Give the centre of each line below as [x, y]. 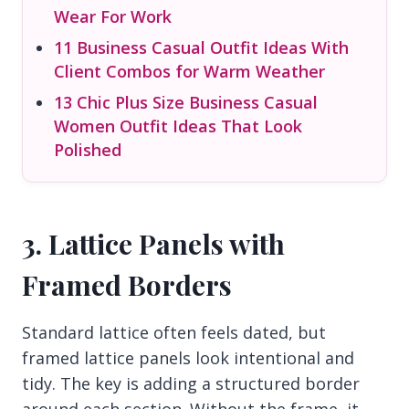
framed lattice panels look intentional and [188, 357]
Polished [88, 149]
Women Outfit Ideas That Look [178, 126]
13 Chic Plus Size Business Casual [186, 102]
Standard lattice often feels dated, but [174, 332]
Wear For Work [113, 16]
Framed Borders [127, 284]
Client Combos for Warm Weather [189, 71]
